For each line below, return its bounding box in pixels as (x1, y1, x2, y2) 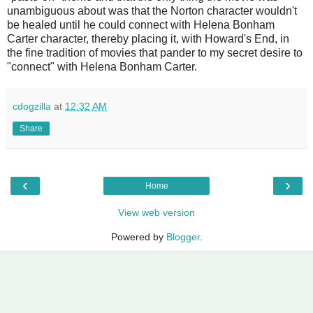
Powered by (110, 231, 166, 242)
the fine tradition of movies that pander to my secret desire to (7, 46, 303, 59)
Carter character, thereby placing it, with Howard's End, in (7, 32, 289, 45)
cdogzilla (13, 100, 51, 112)
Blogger (166, 231, 200, 242)
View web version (118, 206, 195, 218)
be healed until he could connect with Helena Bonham (7, 18, 275, 31)
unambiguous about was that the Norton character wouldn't (7, 4, 297, 17)
